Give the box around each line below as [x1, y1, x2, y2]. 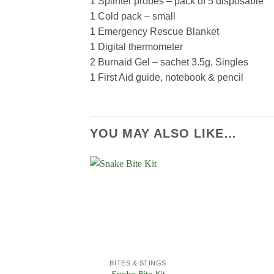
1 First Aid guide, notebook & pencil [90, 72, 243, 83]
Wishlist [151, 194, 177, 202]
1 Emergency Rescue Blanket [90, 26, 219, 37]
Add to [154, 186, 176, 194]
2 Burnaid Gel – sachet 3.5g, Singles [90, 56, 248, 67]
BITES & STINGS [109, 259, 167, 267]
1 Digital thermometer [90, 41, 183, 52]
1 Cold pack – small [90, 10, 176, 21]
